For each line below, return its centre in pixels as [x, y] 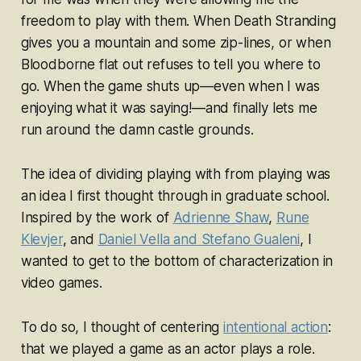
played [95, 349]
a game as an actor [179, 349]
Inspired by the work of [97, 217]
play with [125, 21]
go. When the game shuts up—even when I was [170, 86]
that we [46, 349]
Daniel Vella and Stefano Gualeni [199, 239]
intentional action [276, 327]
